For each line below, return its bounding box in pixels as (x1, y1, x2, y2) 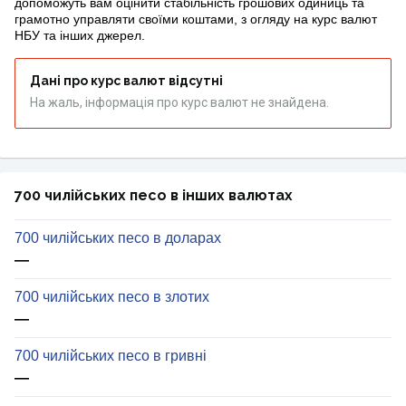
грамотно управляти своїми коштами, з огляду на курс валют (14, 12, 377, 27)
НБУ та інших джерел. (14, 28, 145, 43)
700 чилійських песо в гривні (14, 348, 207, 364)
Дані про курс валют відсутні (30, 73, 223, 89)
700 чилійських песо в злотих (14, 289, 209, 305)
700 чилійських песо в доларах (14, 230, 221, 246)
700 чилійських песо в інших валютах (14, 187, 293, 205)
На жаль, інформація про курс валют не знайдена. (30, 95, 329, 111)
